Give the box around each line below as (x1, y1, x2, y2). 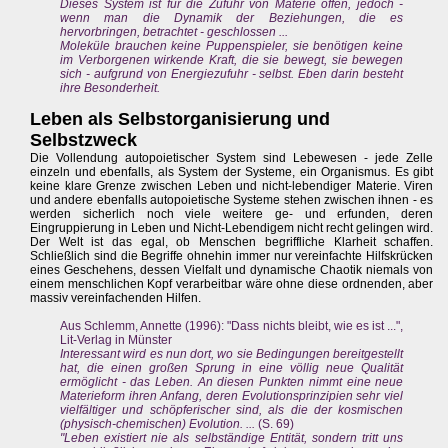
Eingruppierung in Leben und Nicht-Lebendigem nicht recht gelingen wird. (30, 221, 434, 236)
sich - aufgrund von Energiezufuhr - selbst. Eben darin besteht (60, 67, 404, 82)
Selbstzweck (30, 130, 137, 151)
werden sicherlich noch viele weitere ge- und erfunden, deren (30, 207, 434, 222)
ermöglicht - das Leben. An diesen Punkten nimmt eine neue (60, 375, 404, 390)
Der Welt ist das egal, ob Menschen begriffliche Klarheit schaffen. (30, 235, 434, 250)
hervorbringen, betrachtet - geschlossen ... (60, 25, 288, 40)
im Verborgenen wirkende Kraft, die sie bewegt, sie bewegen (60, 53, 404, 68)
